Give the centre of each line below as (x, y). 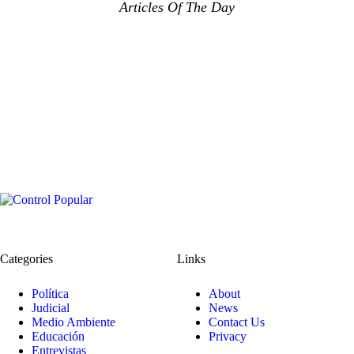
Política (50, 294)
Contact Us (237, 322)
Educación (58, 337)
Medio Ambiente (73, 322)
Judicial (51, 308)
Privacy (228, 337)
